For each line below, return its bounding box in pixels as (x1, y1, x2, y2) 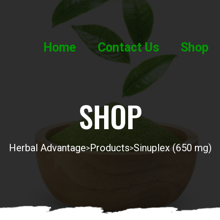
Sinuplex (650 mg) (133, 142, 212, 154)
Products (89, 142, 130, 154)
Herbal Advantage (8, 142, 86, 154)
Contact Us (97, 40, 159, 55)
